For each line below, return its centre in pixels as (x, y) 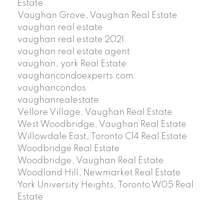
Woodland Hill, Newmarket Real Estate (99, 173)
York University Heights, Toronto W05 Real (105, 185)
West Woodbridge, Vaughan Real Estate (102, 124)
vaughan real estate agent (73, 52)
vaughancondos (51, 88)
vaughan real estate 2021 (70, 40)
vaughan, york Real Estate (72, 64)
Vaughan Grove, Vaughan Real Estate (97, 15)
